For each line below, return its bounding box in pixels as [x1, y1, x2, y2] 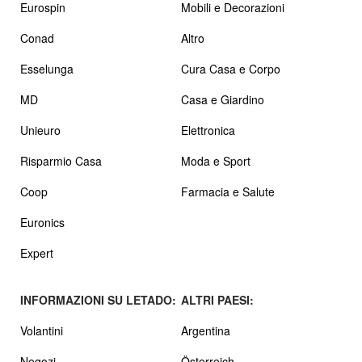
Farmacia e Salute [181, 183, 275, 200]
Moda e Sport [181, 152, 250, 169]
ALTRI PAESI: [181, 291, 254, 308]
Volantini [20, 322, 63, 339]
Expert [20, 244, 53, 261]
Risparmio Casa [20, 152, 102, 169]
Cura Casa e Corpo [181, 60, 280, 77]
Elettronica [181, 121, 235, 138]
